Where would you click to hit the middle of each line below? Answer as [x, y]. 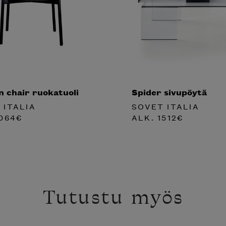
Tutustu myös [113, 199]
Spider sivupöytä [169, 92]
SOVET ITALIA [165, 106]
